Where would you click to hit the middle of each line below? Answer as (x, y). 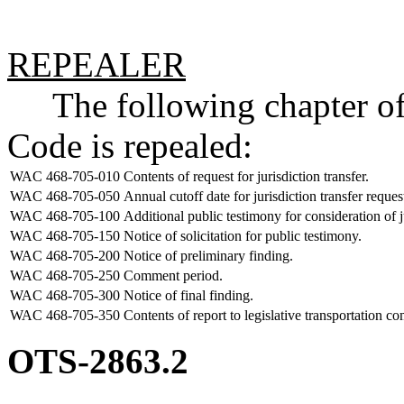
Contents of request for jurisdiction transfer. (246, 176)
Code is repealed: (130, 146)
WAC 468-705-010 (65, 176)
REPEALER (96, 64)
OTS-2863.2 (98, 361)
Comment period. (173, 275)
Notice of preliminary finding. (208, 256)
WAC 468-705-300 (65, 295)
